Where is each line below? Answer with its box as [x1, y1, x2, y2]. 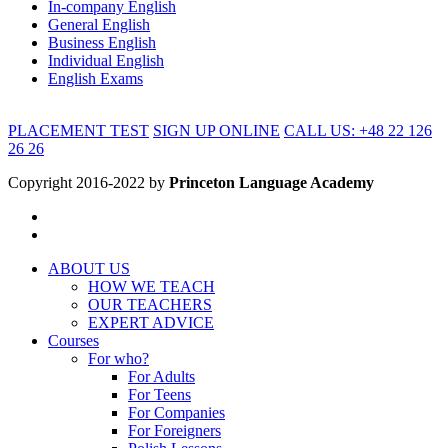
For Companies [128, 404, 225, 422]
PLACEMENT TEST [8, 122, 149, 140]
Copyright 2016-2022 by [8, 174, 169, 192]
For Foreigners [128, 422, 221, 440]
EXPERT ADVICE [88, 314, 214, 332]
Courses [48, 332, 99, 350]
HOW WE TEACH [88, 278, 215, 296]
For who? [88, 350, 149, 368]
